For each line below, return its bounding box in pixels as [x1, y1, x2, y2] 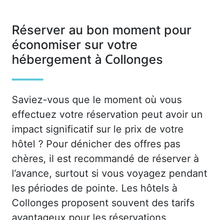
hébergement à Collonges [12, 52, 163, 68]
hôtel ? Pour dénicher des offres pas [12, 137, 180, 150]
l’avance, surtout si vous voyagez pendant [12, 167, 207, 179]
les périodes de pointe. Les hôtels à [12, 182, 177, 194]
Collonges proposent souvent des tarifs [12, 196, 194, 209]
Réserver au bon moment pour [12, 22, 192, 38]
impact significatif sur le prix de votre [12, 123, 184, 135]
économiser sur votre [12, 37, 137, 53]
